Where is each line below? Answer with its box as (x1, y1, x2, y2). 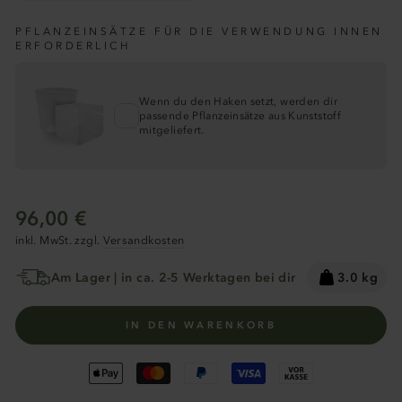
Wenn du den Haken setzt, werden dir (139, 95, 337, 109)
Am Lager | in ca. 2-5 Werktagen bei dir (51, 269, 296, 285)
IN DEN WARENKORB (126, 319, 276, 332)
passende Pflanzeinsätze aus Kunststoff (139, 109, 341, 123)
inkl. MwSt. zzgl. (15, 233, 103, 248)
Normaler (90, 205, 150, 223)
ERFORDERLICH (15, 39, 131, 53)
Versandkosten (102, 233, 185, 248)
